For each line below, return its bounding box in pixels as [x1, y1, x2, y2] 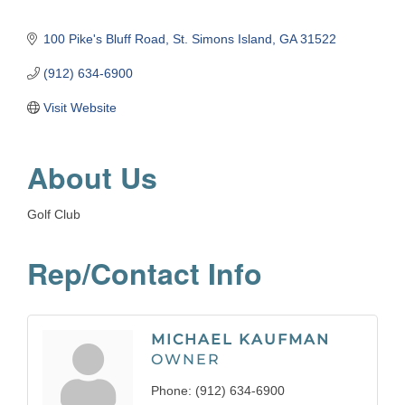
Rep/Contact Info [27, 252, 262, 295]
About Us [27, 156, 157, 199]
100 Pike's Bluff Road [42, 32, 165, 47]
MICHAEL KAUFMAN [151, 331, 330, 349]
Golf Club [27, 207, 80, 222]
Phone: [151, 383, 192, 399]
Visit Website [42, 100, 117, 116]
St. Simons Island [172, 32, 272, 47]
